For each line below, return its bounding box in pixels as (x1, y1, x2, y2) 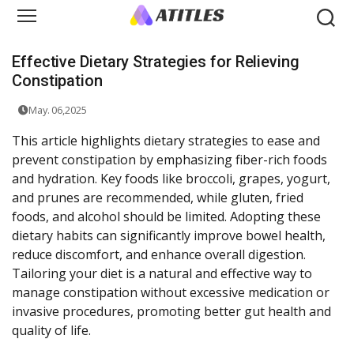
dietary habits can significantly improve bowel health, (12, 227, 326, 245)
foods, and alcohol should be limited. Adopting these (12, 208, 321, 226)
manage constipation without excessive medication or (12, 284, 330, 302)
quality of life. (12, 322, 91, 340)
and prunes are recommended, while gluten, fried (12, 189, 303, 207)
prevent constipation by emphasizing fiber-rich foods (12, 151, 327, 169)
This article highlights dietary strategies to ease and (12, 132, 320, 150)
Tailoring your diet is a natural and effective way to (12, 265, 312, 283)
